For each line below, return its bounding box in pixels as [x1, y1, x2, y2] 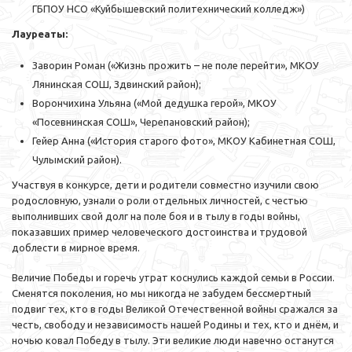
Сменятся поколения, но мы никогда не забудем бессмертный [12, 288, 311, 299]
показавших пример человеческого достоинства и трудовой [12, 226, 307, 238]
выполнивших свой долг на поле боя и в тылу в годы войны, [12, 211, 300, 222]
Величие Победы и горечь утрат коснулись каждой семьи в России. [12, 272, 335, 284]
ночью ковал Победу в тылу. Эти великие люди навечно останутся [12, 335, 334, 346]
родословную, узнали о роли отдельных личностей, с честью [12, 195, 308, 207]
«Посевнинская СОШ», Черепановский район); [32, 116, 250, 128]
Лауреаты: [12, 28, 68, 40]
